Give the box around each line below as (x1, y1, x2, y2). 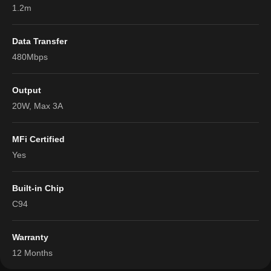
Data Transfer (12, 36, 67, 47)
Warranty (12, 232, 48, 243)
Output (12, 85, 41, 96)
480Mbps (12, 52, 48, 62)
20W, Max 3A (12, 101, 63, 111)
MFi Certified (12, 134, 65, 145)
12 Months (12, 248, 53, 258)
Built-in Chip (12, 183, 64, 194)
